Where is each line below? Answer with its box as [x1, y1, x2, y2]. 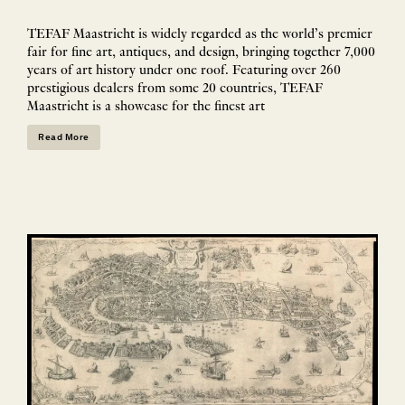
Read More [38, 131, 89, 144]
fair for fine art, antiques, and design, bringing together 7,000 [27, 44, 375, 60]
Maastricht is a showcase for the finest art [27, 99, 265, 114]
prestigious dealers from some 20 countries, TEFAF [27, 80, 323, 96]
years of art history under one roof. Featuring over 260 [27, 62, 341, 78]
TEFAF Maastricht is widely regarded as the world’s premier [27, 26, 372, 42]
